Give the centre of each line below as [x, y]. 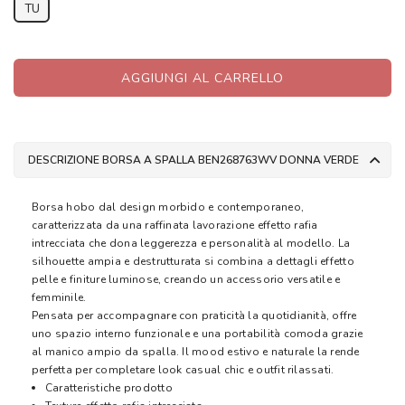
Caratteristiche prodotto [109, 388]
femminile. [59, 298]
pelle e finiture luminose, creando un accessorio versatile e [186, 280]
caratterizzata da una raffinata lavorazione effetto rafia [175, 226]
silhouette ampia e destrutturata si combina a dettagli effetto [193, 262]
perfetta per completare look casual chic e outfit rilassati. [183, 370]
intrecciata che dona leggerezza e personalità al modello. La [191, 244]
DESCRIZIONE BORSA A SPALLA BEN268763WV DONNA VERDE [341, 160]
